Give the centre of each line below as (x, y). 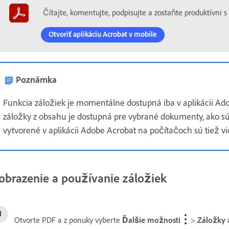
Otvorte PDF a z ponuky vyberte (68, 220)
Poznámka (36, 80)
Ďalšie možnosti (151, 220)
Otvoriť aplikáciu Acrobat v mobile (102, 34)
